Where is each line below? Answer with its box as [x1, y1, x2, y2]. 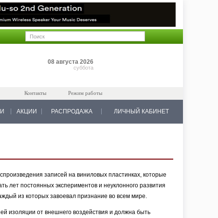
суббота [73, 65, 93, 71]
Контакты [24, 90, 46, 96]
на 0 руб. [131, 64, 153, 70]
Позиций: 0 [131, 56, 158, 62]
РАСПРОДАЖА [51, 108, 92, 115]
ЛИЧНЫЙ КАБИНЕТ [114, 108, 169, 115]
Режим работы [68, 90, 102, 96]
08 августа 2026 [48, 58, 93, 65]
